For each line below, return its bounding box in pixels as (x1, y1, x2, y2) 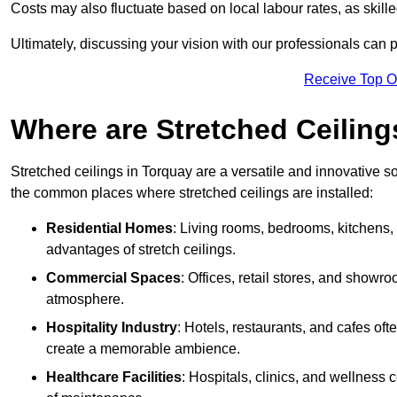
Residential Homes (46, 220, 173, 236)
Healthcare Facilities (46, 369, 182, 385)
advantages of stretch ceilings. (46, 241, 236, 257)
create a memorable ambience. (46, 340, 240, 356)
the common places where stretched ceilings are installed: (11, 184, 373, 200)
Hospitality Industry (46, 319, 177, 335)
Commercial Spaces (46, 269, 181, 285)
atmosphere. (46, 291, 124, 307)
